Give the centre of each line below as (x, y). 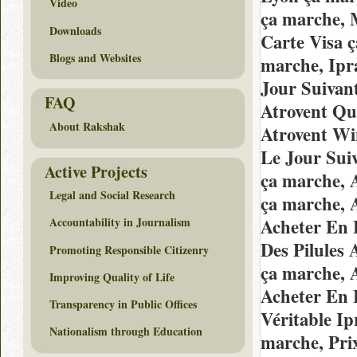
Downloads (75, 30)
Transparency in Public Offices (123, 304)
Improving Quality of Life (112, 277)
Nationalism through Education (126, 331)
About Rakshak (87, 127)
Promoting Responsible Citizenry (129, 249)
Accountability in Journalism (120, 222)
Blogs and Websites (95, 57)
